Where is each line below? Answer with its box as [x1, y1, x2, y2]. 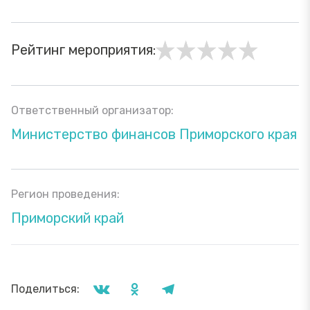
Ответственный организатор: [11, 104, 174, 118]
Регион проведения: [11, 188, 120, 201]
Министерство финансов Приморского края [11, 126, 297, 143]
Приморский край [11, 210, 124, 227]
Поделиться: [11, 282, 80, 296]
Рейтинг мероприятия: [11, 42, 156, 59]
